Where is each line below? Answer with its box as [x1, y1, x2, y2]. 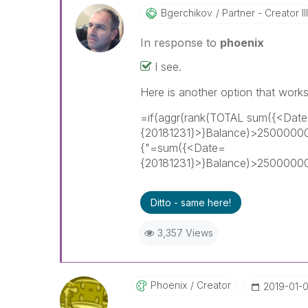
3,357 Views [157, 227, 213, 239]
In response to [140, 36, 220, 49]
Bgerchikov [160, 7, 212, 19]
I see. [154, 60, 181, 74]
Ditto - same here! [150, 197, 231, 208]
